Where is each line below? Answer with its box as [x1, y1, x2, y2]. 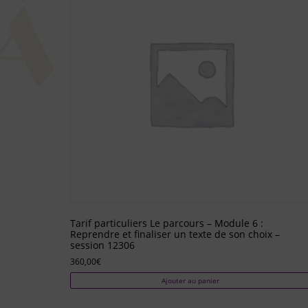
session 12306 [70, 238, 135, 252]
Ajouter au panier [162, 275, 220, 285]
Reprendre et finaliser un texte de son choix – [70, 227, 280, 241]
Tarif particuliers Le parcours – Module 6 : [70, 216, 263, 230]
